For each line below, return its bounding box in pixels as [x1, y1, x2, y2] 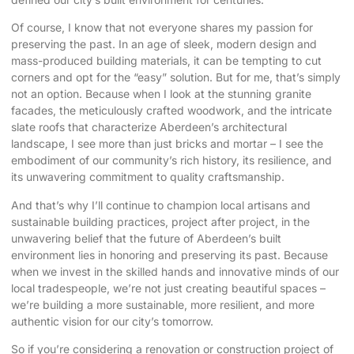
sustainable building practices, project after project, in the [11, 214, 310, 228]
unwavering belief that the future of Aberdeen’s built [11, 231, 281, 245]
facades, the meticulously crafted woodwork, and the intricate [11, 104, 332, 118]
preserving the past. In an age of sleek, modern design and [11, 37, 317, 51]
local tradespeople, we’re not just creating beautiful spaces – [11, 281, 326, 295]
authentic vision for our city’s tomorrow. [11, 314, 213, 328]
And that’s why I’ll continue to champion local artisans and [11, 198, 311, 212]
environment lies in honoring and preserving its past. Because [11, 247, 328, 262]
